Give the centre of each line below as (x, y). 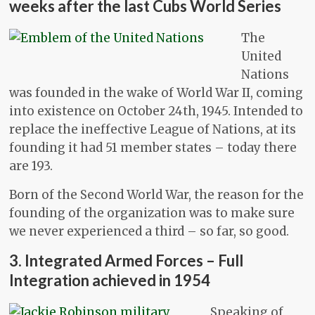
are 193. (31, 166)
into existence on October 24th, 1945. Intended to (156, 111)
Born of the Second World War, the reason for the (157, 195)
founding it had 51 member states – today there (153, 148)
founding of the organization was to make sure (152, 213)
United (262, 57)
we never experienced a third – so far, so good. (149, 232)
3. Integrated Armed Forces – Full (127, 261)
